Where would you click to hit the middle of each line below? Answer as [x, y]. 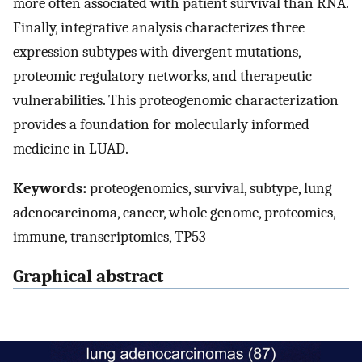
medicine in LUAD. [71, 149]
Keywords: [50, 188]
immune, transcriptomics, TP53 [109, 236]
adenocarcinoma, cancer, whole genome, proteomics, [174, 212]
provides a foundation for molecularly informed [161, 125]
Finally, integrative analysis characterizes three [159, 28]
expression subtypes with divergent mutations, [157, 52]
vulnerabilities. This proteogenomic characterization [176, 101]
